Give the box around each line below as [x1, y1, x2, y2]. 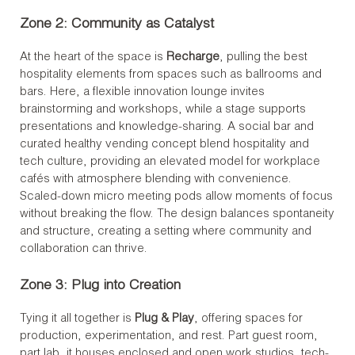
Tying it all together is [20, 312, 135, 325]
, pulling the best [219, 51, 307, 63]
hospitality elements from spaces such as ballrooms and [20, 68, 322, 81]
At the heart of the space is [20, 51, 166, 63]
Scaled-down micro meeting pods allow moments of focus [20, 190, 333, 203]
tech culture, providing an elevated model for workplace [20, 155, 320, 168]
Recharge [166, 51, 219, 63]
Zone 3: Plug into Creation [20, 279, 181, 294]
